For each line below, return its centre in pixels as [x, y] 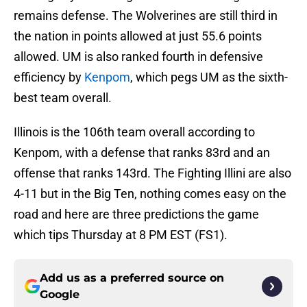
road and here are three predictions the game [136, 214]
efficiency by [49, 77]
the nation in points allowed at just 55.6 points [138, 36]
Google [60, 295]
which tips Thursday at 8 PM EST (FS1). [121, 235]
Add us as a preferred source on [132, 278]
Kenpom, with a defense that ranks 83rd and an [142, 153]
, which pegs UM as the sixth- [209, 77]
